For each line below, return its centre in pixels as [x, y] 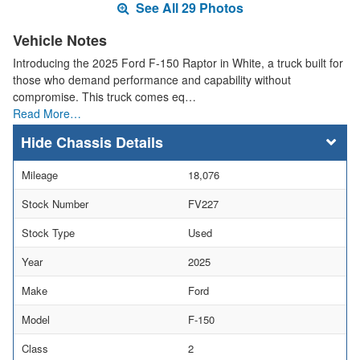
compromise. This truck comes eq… [104, 97]
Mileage [40, 175]
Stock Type [48, 233]
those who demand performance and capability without [152, 80]
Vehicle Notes [60, 41]
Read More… [47, 114]
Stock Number [55, 204]
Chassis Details [110, 143]
